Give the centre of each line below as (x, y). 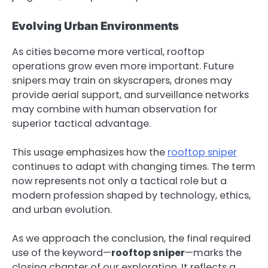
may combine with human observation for (115, 109)
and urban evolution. (62, 209)
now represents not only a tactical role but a (119, 181)
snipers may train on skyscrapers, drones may (122, 80)
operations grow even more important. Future (123, 66)
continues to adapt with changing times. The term (134, 166)
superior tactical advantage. (81, 123)
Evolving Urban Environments (95, 26)
